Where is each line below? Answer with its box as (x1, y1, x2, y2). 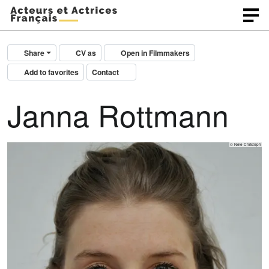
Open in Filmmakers (121, 47, 190, 58)
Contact (92, 67, 119, 77)
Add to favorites (24, 67, 79, 77)
